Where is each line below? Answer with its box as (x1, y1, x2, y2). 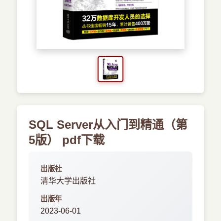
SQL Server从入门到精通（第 (29, 118, 188, 131)
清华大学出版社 (40, 177, 96, 185)
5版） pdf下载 (29, 133, 105, 147)
